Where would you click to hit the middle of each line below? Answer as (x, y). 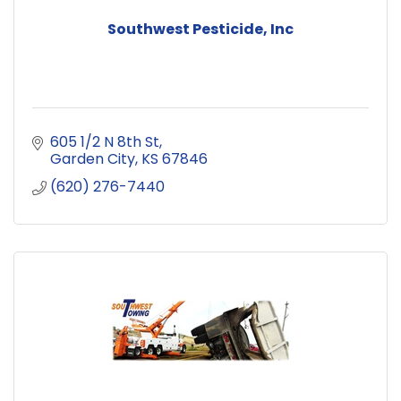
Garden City (93, 158)
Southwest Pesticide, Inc (200, 29)
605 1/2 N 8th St (105, 141)
